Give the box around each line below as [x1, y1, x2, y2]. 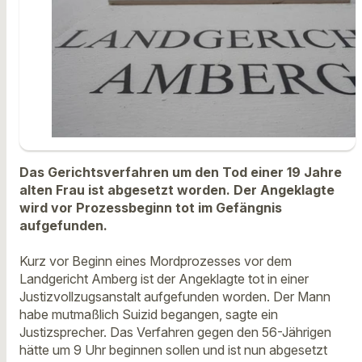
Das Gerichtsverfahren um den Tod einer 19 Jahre [19, 163, 342, 180]
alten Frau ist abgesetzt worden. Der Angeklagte [19, 181, 335, 198]
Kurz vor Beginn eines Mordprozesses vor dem [19, 253, 292, 270]
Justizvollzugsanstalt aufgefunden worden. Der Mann [19, 288, 330, 305]
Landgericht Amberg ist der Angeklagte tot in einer [19, 271, 309, 288]
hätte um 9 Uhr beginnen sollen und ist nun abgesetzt [19, 342, 327, 359]
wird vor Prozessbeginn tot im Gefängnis [19, 199, 282, 216]
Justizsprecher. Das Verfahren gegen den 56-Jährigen [19, 324, 331, 341]
